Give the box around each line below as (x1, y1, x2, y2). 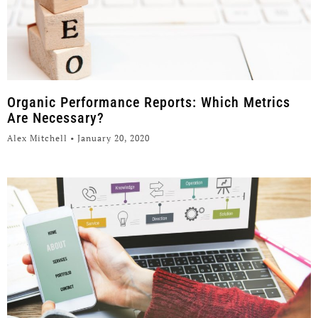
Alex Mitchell (7, 133, 70, 144)
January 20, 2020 (75, 133, 150, 144)
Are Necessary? (7, 109, 104, 127)
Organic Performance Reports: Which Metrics (7, 94, 290, 111)
